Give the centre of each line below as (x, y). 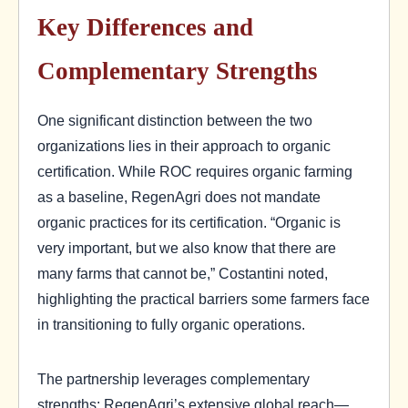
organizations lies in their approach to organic (184, 146)
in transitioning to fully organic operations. (171, 325)
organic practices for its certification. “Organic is (189, 223)
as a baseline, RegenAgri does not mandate (179, 197)
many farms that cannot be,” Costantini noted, (183, 274)
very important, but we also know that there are (187, 248)
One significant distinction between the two (175, 121)
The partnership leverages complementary (173, 379)
